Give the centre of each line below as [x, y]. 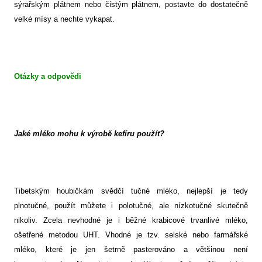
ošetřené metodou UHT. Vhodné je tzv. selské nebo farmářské [131, 235]
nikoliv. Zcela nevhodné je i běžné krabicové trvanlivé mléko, [131, 220]
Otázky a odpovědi [48, 77]
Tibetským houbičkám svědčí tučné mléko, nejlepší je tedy [131, 191]
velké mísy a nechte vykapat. [64, 19]
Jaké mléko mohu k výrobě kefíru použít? [89, 134]
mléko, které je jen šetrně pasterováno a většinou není [131, 250]
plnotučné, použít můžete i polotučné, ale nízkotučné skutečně [131, 206]
